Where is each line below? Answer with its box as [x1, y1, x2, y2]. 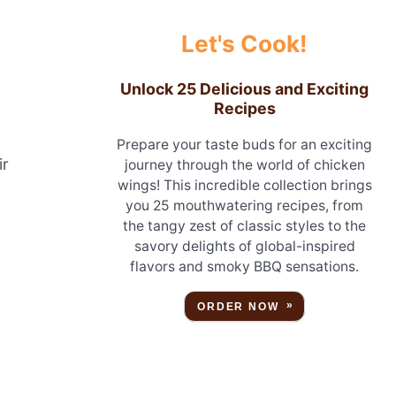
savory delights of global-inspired [133, 238, 355, 255]
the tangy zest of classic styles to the [123, 217, 367, 235]
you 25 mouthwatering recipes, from [126, 197, 364, 215]
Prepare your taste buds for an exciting [117, 136, 373, 154]
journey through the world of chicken [124, 156, 365, 174]
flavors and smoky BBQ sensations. [130, 258, 360, 276]
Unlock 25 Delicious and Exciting [120, 80, 369, 99]
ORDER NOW [197, 300, 279, 313]
